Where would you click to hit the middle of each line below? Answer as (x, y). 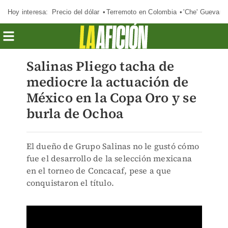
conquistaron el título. (70, 183)
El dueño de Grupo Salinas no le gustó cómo (112, 146)
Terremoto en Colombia (141, 12)
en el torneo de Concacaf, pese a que (99, 170)
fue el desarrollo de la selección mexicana (109, 158)
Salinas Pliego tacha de (100, 66)
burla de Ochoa (75, 113)
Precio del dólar (76, 12)
